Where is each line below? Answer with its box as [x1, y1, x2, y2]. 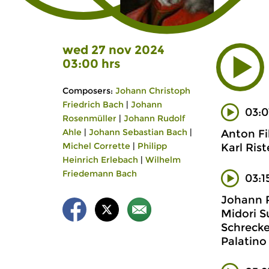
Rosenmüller [62, 113, 116, 124]
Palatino [221, 235, 267, 248]
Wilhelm [145, 154, 181, 165]
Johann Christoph [115, 85, 190, 96]
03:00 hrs [62, 56, 120, 71]
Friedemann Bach [62, 168, 137, 179]
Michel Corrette [62, 141, 130, 151]
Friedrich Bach [62, 99, 124, 110]
